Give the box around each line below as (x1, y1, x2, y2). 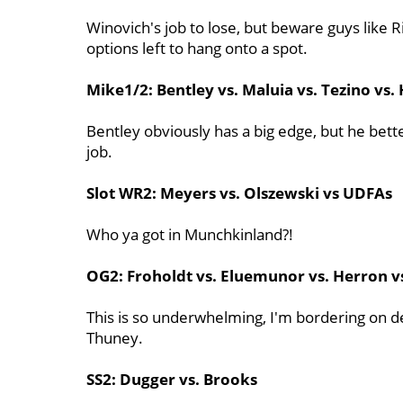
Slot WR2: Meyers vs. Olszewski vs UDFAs (86, 183, 392, 203)
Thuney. (86, 327, 143, 348)
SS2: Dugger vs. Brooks (86, 369, 257, 390)
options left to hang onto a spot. (86, 38, 308, 58)
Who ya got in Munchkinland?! (86, 224, 293, 245)
